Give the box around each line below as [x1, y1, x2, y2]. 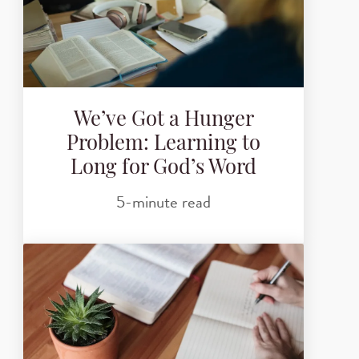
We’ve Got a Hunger [73, 110, 254, 131]
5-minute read [116, 188, 211, 215]
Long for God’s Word [71, 158, 256, 179]
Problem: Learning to [67, 134, 260, 155]
